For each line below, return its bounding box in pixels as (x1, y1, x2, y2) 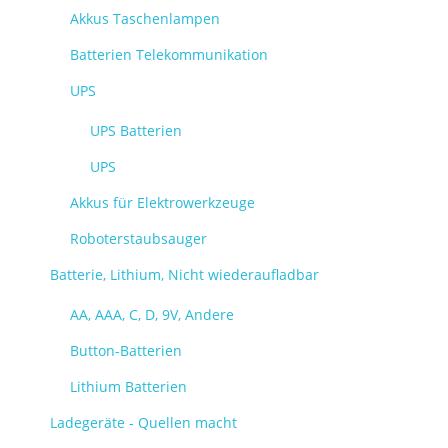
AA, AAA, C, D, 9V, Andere (70, 305, 234, 324)
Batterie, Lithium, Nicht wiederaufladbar (50, 265, 319, 284)
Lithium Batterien (70, 377, 187, 396)
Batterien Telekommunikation (70, 45, 268, 64)
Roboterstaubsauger (70, 229, 207, 248)
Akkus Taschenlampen (70, 9, 220, 28)
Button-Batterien (70, 341, 182, 360)
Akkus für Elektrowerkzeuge (70, 193, 255, 212)
